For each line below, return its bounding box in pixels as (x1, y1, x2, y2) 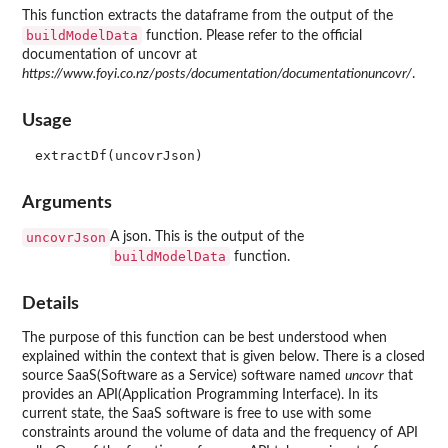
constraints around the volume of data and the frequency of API (22, 426, 418, 441)
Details (22, 295, 79, 313)
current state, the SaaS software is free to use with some (22, 407, 371, 422)
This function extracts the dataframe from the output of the (22, 8, 393, 23)
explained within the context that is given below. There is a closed (22, 350, 425, 365)
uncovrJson (26, 229, 106, 245)
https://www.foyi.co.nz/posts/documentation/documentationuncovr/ (22, 66, 412, 81)
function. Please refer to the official (142, 28, 362, 43)
